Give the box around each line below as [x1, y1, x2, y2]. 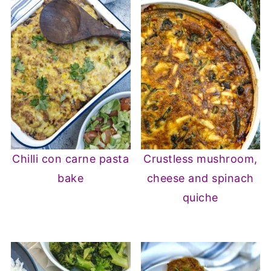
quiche [182, 191, 218, 204]
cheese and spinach [146, 172, 254, 185]
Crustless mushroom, [143, 152, 258, 166]
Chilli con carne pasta [12, 152, 129, 166]
